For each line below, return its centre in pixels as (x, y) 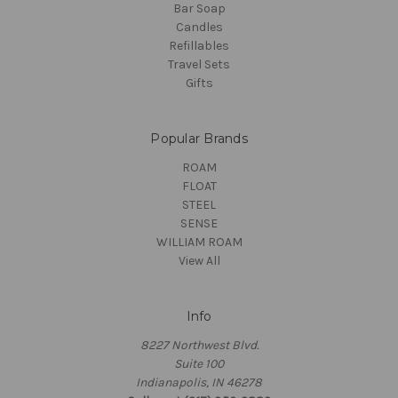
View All (199, 261)
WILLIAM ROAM (199, 243)
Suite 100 (199, 364)
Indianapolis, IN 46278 (199, 383)
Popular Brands (199, 139)
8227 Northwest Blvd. (199, 346)
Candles (199, 28)
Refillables (199, 46)
